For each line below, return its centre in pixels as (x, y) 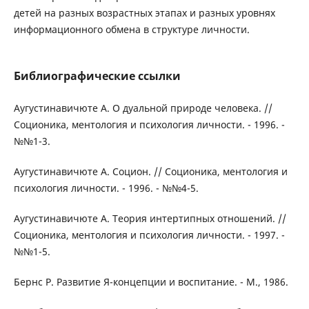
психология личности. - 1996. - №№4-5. (106, 188)
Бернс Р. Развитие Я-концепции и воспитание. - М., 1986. (151, 282)
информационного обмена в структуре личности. (131, 29)
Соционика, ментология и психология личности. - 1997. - (149, 235)
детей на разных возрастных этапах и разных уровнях (144, 13)
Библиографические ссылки (97, 76)
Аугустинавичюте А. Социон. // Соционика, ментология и (150, 172)
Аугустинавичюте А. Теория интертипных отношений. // (150, 219)
